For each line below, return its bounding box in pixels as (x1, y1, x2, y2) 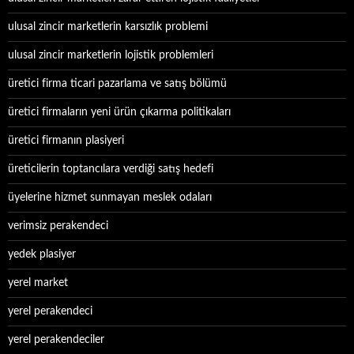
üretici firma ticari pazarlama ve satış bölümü (8, 78, 227, 89)
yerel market (8, 277, 68, 288)
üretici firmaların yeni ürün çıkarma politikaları (8, 107, 231, 118)
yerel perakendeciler (8, 334, 104, 345)
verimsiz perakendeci (8, 220, 108, 232)
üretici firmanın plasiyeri (8, 135, 124, 146)
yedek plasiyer (8, 249, 76, 260)
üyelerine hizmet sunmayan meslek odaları (8, 192, 212, 203)
